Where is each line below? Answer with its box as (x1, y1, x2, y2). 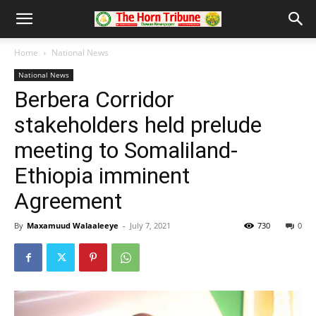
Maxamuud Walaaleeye (27, 220, 119, 231)
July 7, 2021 (130, 220, 171, 231)
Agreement (14, 188, 122, 214)
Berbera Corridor (14, 86, 174, 113)
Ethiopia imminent (14, 162, 190, 189)
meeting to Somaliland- (14, 137, 238, 164)
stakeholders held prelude (14, 111, 262, 138)
